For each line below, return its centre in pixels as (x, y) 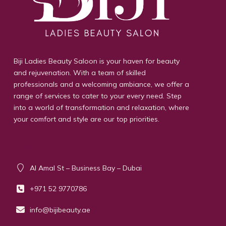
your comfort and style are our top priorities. (86, 119)
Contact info (43, 146)
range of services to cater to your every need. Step (97, 96)
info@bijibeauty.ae (60, 210)
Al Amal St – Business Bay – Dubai (86, 168)
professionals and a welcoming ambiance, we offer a (101, 84)
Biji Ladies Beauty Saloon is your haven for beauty (96, 61)
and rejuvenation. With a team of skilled (79, 72)
